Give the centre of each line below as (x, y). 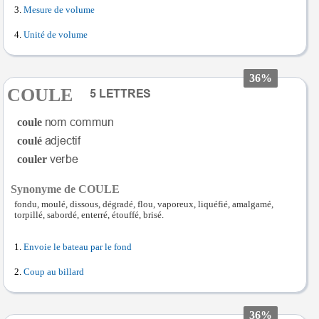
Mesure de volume (59, 10)
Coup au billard (54, 272)
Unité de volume (56, 35)
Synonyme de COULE (65, 189)
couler (32, 159)
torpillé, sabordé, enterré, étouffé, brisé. (89, 215)
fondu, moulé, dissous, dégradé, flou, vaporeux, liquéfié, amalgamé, (144, 204)
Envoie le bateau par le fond (78, 247)
